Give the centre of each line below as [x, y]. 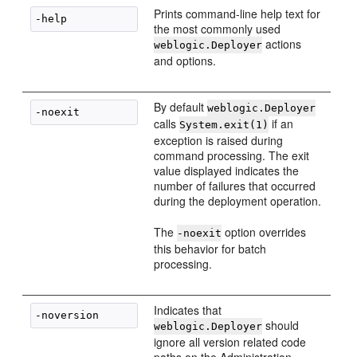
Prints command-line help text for [237, 14]
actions [282, 44]
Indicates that [188, 310]
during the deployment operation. [238, 201]
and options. [185, 61]
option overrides [264, 232]
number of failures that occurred [235, 186]
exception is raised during [219, 140]
